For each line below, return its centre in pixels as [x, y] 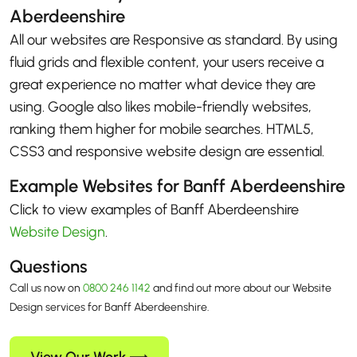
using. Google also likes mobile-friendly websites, [161, 107]
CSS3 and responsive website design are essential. [167, 152]
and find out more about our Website [241, 288]
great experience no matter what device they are [163, 85]
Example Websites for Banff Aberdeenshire [177, 186]
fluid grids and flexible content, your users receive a [167, 63]
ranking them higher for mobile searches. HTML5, [162, 129]
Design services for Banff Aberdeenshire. [110, 308]
